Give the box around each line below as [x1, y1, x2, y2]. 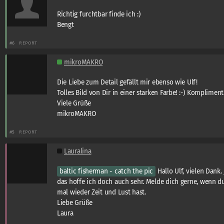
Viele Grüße [57, 98, 91, 107]
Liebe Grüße [57, 198, 92, 207]
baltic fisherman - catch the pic [59, 166, 153, 175]
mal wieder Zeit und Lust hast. [57, 187, 146, 196]
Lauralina [64, 146, 91, 155]
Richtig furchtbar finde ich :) [57, 9, 140, 18]
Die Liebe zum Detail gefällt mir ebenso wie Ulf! [57, 77, 197, 86]
